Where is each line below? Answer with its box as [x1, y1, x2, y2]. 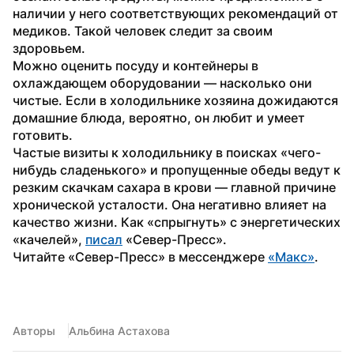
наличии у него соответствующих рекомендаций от [13, 5, 338, 21]
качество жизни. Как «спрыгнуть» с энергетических [13, 213, 341, 230]
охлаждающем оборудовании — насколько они [13, 74, 312, 91]
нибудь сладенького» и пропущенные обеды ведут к [13, 161, 341, 178]
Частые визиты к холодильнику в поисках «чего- [13, 144, 321, 160]
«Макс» [268, 248, 314, 265]
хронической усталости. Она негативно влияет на [13, 196, 326, 213]
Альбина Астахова [69, 323, 170, 337]
